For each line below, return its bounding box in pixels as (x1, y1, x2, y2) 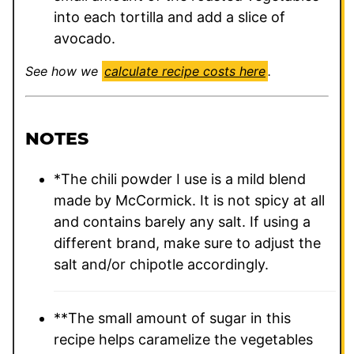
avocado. (54, 30, 115, 47)
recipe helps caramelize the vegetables (54, 331, 313, 348)
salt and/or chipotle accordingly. (54, 256, 269, 273)
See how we (33, 63, 102, 80)
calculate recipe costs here (104, 63, 265, 80)
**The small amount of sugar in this (54, 310, 291, 327)
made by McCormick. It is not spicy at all (54, 192, 325, 209)
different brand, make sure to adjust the (54, 235, 321, 252)
